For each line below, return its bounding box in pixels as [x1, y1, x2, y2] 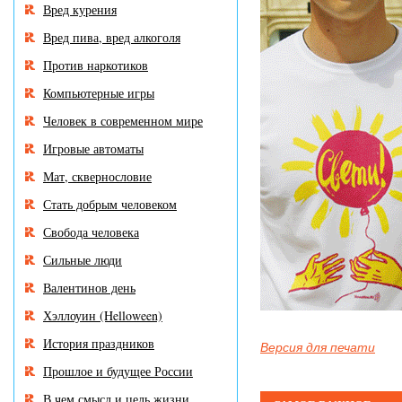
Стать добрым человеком [43, 196, 177, 213]
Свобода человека [43, 223, 139, 240]
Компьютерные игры [43, 84, 154, 101]
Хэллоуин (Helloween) [43, 307, 162, 324]
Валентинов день [43, 279, 135, 296]
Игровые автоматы [43, 140, 144, 157]
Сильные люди [43, 251, 122, 268]
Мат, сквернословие [43, 168, 152, 185]
